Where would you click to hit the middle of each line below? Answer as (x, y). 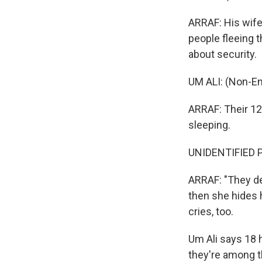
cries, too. (211, 211)
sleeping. (209, 125)
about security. (223, 54)
